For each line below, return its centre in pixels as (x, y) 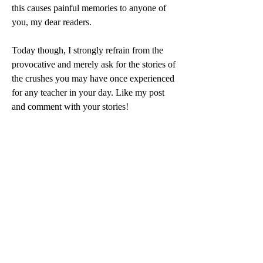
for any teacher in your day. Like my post (89, 92)
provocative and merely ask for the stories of (95, 64)
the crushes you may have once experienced (94, 78)
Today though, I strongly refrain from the (89, 50)
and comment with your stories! (70, 106)
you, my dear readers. (53, 22)
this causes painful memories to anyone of (90, 8)
